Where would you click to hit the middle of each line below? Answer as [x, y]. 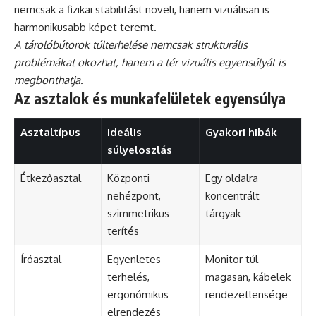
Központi [128, 178]
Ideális [124, 132]
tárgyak [223, 213]
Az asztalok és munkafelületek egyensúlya [150, 99]
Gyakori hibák [241, 132]
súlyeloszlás [139, 150]
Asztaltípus [50, 132]
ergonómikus [138, 294]
